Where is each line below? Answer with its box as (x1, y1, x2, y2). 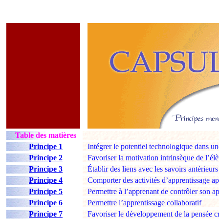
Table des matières (15, 131, 76, 139)
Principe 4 (29, 176, 63, 184)
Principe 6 (29, 198, 63, 207)
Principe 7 (29, 210, 63, 218)
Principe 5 (29, 187, 63, 196)
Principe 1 (29, 142, 63, 151)
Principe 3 (29, 165, 63, 173)
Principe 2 (29, 153, 63, 162)
